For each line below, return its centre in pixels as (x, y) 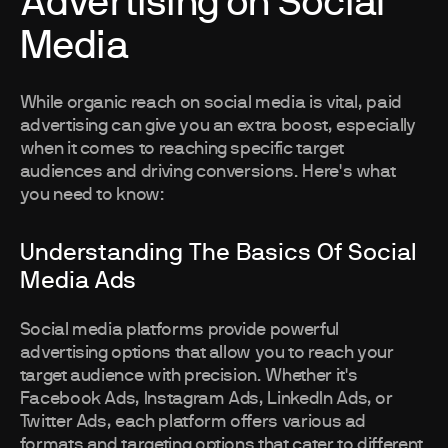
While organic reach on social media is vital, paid (210, 103)
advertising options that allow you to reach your (206, 353)
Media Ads (77, 281)
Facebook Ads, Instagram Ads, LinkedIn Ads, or (206, 399)
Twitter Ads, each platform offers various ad (193, 422)
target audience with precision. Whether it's (189, 376)
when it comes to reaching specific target (181, 149)
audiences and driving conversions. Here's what (207, 172)
